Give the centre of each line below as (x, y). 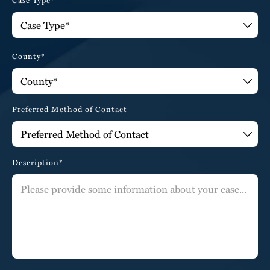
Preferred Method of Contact (70, 109)
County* (29, 56)
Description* (38, 162)
